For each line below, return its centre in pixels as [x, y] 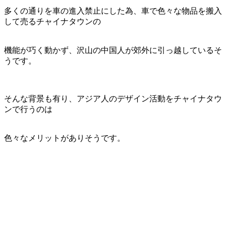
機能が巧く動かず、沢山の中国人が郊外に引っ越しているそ [113, 50]
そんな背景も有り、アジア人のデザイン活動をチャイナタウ [113, 98]
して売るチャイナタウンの [52, 21]
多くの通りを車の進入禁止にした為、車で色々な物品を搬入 [113, 11]
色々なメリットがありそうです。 [65, 138]
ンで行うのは [28, 109]
